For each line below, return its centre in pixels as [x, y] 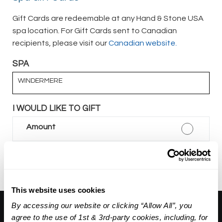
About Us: [36, 211]
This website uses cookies [58, 190]
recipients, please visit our [60, 43]
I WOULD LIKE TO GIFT [56, 108]
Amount [41, 127]
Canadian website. [143, 43]
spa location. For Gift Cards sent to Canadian [95, 30]
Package [43, 151]
